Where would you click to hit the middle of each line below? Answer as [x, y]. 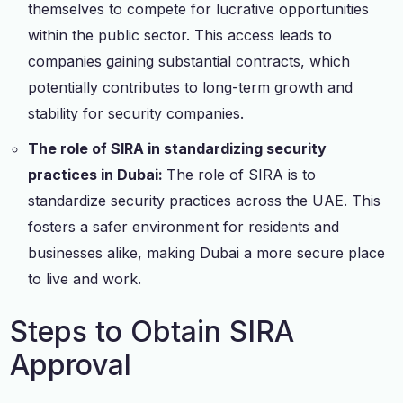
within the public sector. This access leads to [180, 35]
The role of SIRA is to [242, 174]
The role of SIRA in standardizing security [178, 148]
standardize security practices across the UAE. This [205, 200]
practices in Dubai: [98, 174]
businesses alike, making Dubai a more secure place [207, 252]
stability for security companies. [136, 113]
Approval [71, 364]
